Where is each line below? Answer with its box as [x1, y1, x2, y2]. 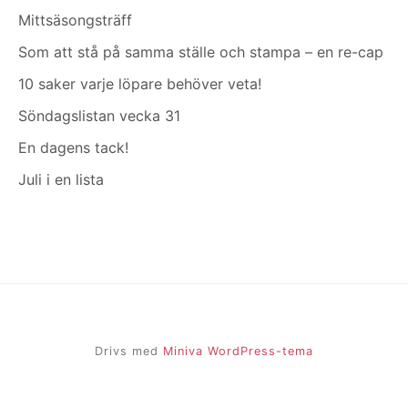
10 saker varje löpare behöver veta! [18, 75, 261, 94]
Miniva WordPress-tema [163, 344, 313, 359]
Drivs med [95, 344, 163, 359]
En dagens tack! [18, 138, 128, 158]
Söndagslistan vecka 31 [18, 107, 180, 126]
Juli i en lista [18, 170, 104, 189]
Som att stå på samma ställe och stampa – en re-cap [18, 43, 383, 62]
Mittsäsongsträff [18, 11, 132, 30]
